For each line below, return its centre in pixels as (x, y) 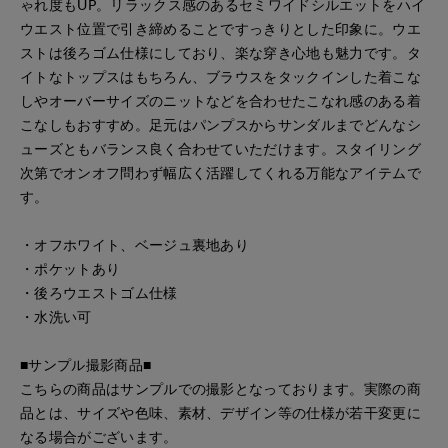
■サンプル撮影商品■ (86, 365)
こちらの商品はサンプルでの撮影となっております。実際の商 (220, 389)
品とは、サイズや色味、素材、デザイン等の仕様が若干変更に (220, 413)
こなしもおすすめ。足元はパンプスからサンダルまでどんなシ (220, 125)
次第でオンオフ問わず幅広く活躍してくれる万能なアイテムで (220, 173)
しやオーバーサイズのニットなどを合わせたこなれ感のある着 (220, 101)
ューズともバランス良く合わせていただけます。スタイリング (220, 149)
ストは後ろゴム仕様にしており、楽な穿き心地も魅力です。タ (220, 53)
